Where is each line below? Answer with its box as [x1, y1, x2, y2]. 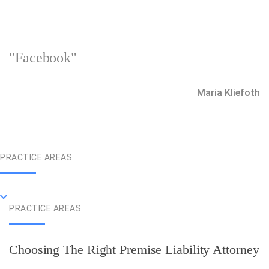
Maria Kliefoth [197, 87, 260, 98]
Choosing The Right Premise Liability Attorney [9, 242, 259, 257]
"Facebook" [9, 50, 77, 65]
